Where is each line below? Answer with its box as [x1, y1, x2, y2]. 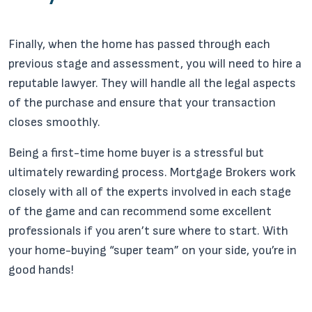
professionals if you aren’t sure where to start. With [8, 224, 288, 238]
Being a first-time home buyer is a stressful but [8, 146, 264, 160]
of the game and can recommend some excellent [8, 204, 272, 219]
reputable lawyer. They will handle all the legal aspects [8, 76, 296, 91]
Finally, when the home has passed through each [8, 37, 270, 52]
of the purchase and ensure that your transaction [8, 95, 276, 110]
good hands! [8, 263, 74, 277]
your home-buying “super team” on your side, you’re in [8, 243, 297, 258]
